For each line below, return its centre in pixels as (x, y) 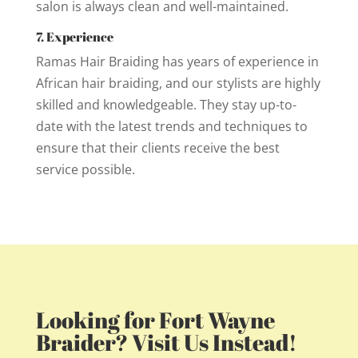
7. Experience (74, 36)
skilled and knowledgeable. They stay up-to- (166, 104)
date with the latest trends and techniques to (171, 126)
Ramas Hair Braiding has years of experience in (177, 61)
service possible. (85, 169)
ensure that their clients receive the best (157, 147)
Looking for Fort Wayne (155, 319)
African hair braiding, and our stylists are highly (178, 83)
